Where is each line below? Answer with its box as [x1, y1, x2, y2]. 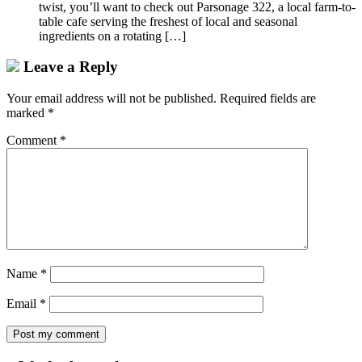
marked [6, 105, 48, 120]
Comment [6, 133, 60, 147]
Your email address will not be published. [6, 90, 217, 105]
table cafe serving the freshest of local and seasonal [39, 14, 297, 28]
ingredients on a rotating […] [39, 28, 186, 43]
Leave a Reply [19, 58, 118, 76]
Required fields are [220, 90, 316, 105]
